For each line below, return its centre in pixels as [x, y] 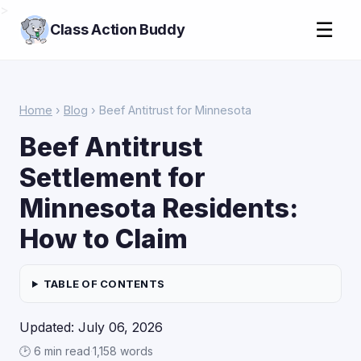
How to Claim [104, 239]
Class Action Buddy [118, 29]
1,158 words [123, 351]
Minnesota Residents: [159, 208]
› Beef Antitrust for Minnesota [170, 110]
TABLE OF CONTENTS [104, 284]
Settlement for [112, 178]
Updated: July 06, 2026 [91, 327]
